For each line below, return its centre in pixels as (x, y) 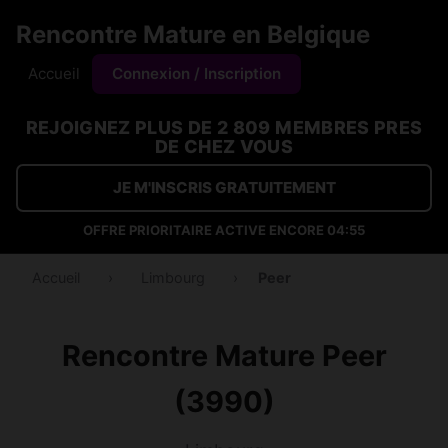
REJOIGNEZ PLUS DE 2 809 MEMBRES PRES (224, 127)
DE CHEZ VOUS (224, 146)
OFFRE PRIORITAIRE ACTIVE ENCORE (205, 230)
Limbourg (173, 277)
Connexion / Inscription (196, 73)
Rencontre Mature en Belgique (193, 34)
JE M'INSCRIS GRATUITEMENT (224, 187)
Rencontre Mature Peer (224, 355)
